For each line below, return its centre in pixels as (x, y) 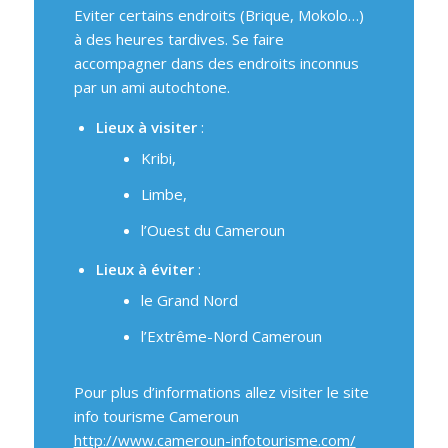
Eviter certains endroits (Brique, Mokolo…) (218, 15)
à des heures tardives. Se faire (178, 39)
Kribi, (158, 158)
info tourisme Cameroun (156, 416)
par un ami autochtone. (151, 87)
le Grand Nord (189, 300)
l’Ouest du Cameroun (212, 230)
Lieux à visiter (146, 127)
